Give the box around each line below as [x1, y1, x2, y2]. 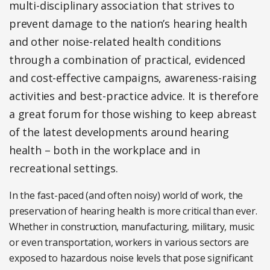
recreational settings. [9, 161, 118, 175]
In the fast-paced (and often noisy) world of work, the [9, 189, 243, 202]
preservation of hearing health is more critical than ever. [9, 204, 257, 218]
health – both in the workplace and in [9, 143, 200, 157]
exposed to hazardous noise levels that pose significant [9, 251, 253, 265]
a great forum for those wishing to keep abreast [9, 107, 257, 121]
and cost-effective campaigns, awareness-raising [9, 71, 257, 85]
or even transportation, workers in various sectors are [9, 236, 250, 249]
